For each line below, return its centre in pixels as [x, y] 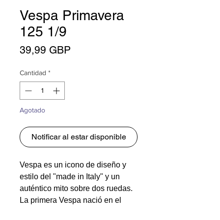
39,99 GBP [45, 50]
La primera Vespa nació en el [70, 200]
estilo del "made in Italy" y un [70, 176]
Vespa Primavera [72, 15]
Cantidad [33, 72]
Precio [85, 49]
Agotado [32, 110]
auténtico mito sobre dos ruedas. [76, 188]
